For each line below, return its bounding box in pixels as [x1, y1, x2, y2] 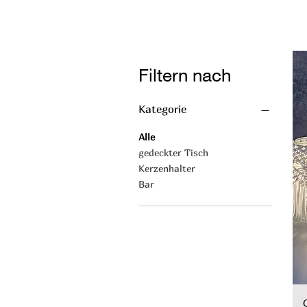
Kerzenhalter [138, 162, 195, 174]
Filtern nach [138, 64, 231, 86]
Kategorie [138, 102, 186, 116]
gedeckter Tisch [138, 147, 208, 158]
